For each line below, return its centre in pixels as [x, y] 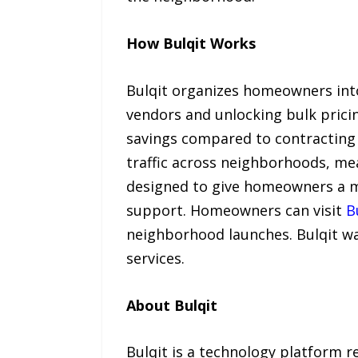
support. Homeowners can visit [236, 210]
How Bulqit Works [191, 44]
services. [155, 258]
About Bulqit [171, 305]
